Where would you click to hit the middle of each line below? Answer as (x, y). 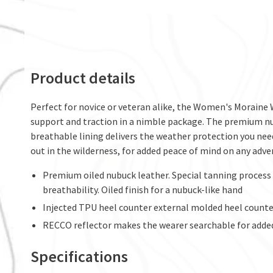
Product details (83, 78)
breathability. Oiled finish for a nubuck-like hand (143, 190)
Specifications (79, 257)
